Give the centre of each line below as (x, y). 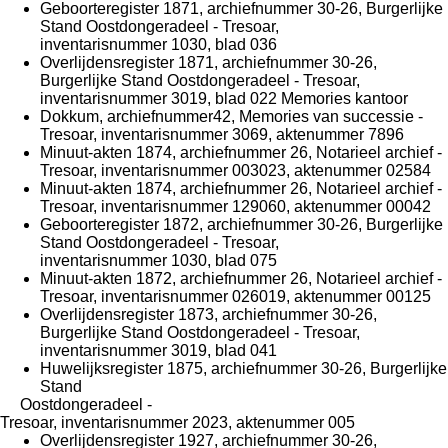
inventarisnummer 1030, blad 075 (158, 260)
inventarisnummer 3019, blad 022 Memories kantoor (224, 98)
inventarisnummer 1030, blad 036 (158, 44)
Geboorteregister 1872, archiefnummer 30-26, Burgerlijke (241, 224)
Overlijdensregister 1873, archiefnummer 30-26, (208, 314)
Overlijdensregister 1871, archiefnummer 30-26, (208, 62)
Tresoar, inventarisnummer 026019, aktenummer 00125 (235, 296)
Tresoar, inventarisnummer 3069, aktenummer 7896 (222, 134)
